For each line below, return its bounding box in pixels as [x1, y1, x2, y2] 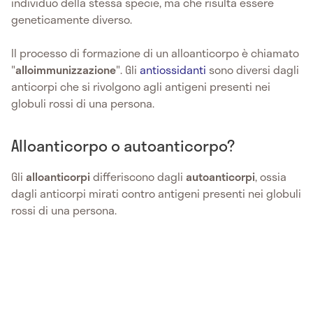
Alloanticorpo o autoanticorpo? [11, 133, 235, 158]
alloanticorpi [26, 168, 90, 186]
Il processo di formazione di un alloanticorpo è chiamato [11, 44, 299, 62]
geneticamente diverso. [11, 10, 132, 29]
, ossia [255, 168, 286, 186]
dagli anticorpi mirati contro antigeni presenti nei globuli [11, 184, 301, 203]
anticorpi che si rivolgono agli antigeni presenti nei [11, 78, 270, 96]
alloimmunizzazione [15, 61, 116, 79]
